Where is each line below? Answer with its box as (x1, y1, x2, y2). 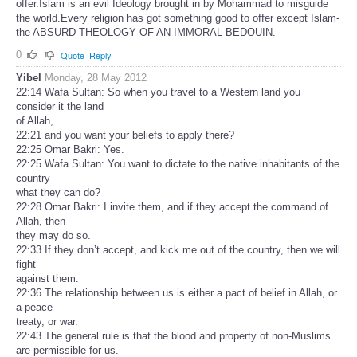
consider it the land (16, 100, 104, 113)
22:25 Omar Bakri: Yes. (16, 143, 124, 156)
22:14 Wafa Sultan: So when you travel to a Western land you (16, 86, 300, 99)
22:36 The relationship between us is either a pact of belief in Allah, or (16, 287, 337, 300)
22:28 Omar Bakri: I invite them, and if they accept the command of (16, 201, 328, 214)
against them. (16, 273, 79, 285)
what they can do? (16, 186, 100, 199)
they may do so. (16, 229, 91, 242)
